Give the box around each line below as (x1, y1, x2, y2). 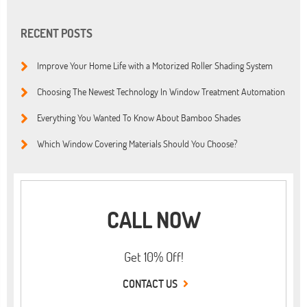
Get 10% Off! (123, 249, 184, 265)
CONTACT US (122, 277, 180, 291)
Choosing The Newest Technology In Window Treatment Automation (37, 85, 285, 97)
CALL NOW (106, 206, 201, 233)
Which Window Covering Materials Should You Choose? (37, 137, 238, 149)
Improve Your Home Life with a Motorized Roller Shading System (37, 59, 273, 71)
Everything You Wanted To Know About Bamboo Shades (37, 111, 241, 123)
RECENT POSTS (21, 26, 93, 40)
